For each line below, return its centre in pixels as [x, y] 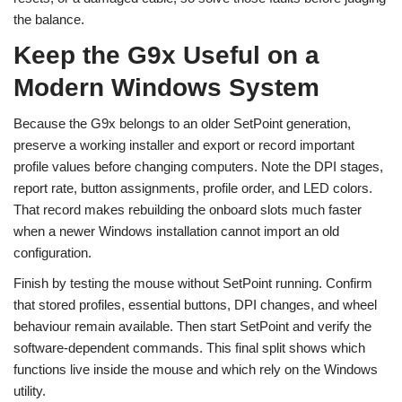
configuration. [52, 253]
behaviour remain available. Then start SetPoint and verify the [192, 327]
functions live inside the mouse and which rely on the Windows [196, 370]
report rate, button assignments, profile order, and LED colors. [193, 188]
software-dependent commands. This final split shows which [189, 348]
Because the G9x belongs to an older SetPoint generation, [182, 124]
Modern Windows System [166, 88]
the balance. [49, 20]
